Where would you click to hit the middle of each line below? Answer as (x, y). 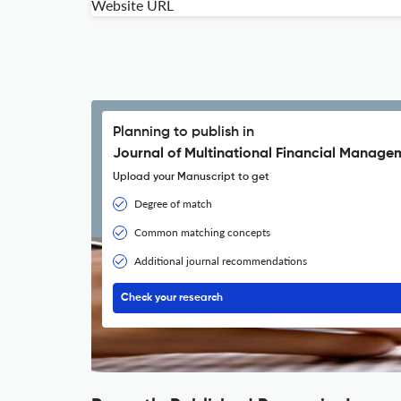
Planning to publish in (183, 132)
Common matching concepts (202, 232)
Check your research (172, 298)
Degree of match (173, 204)
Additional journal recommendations (221, 261)
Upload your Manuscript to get (191, 177)
